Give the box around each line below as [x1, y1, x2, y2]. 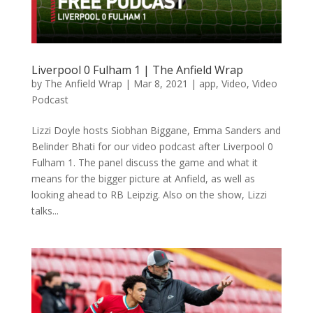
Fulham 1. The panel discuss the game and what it [31, 156, 258, 170]
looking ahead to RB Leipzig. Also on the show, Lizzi [31, 188, 267, 202]
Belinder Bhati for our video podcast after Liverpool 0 [31, 140, 273, 154]
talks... [31, 204, 59, 218]
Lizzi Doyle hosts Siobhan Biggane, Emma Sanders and [31, 124, 281, 138]
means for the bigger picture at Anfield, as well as [31, 172, 255, 186]
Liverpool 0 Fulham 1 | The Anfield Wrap [31, 62, 243, 78]
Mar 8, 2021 [133, 77, 188, 91]
